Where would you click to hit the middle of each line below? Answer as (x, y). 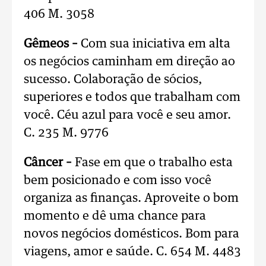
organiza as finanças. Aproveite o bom (131, 198)
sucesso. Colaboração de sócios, (113, 80)
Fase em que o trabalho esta (152, 163)
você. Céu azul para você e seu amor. (127, 115)
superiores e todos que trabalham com (132, 97)
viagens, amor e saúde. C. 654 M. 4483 (132, 252)
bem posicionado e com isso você (118, 180)
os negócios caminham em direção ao (129, 62)
